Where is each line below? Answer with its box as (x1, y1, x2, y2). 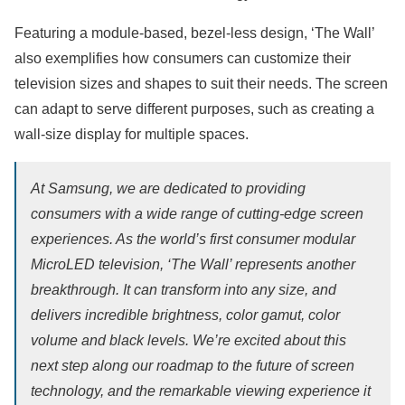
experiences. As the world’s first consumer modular (31, 231, 355, 248)
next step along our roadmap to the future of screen (31, 358, 354, 374)
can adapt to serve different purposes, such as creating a (14, 101, 374, 118)
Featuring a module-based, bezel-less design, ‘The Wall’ (14, 25, 374, 42)
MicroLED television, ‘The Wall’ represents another (31, 257, 355, 273)
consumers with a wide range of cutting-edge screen (31, 206, 363, 222)
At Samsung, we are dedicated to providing (31, 181, 306, 197)
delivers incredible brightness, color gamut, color (31, 307, 340, 324)
